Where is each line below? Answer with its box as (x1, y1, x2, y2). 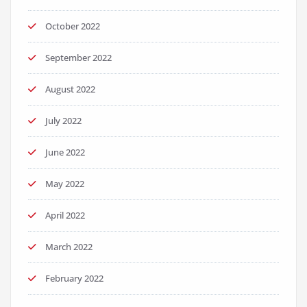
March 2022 (45, 241, 93, 254)
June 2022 (45, 146, 85, 159)
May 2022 (45, 177, 84, 191)
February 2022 (45, 272, 103, 285)
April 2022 (45, 209, 85, 222)
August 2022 (45, 83, 95, 96)
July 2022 (45, 114, 82, 127)
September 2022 (45, 51, 112, 64)
